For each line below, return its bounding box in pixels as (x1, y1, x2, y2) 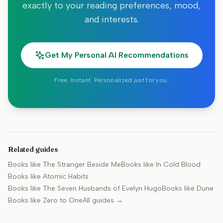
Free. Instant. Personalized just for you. (54, 77, 169, 84)
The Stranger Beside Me (43, 160, 121, 169)
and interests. (84, 14, 139, 25)
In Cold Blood (156, 160, 201, 169)
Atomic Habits (43, 172, 89, 181)
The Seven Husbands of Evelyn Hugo (43, 184, 162, 193)
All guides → (83, 196, 123, 205)
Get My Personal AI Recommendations (44, 50, 189, 60)
